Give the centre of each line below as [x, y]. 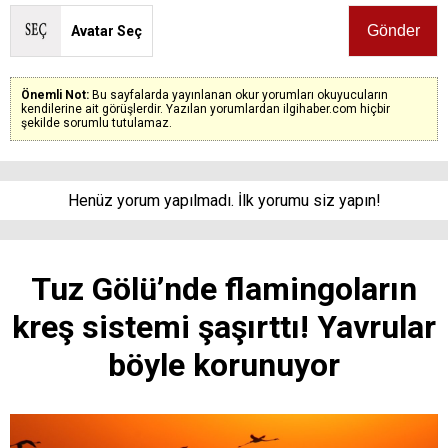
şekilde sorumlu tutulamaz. [96, 122]
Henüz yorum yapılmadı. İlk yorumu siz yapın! [224, 200]
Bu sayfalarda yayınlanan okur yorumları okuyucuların [240, 94]
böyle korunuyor [224, 364]
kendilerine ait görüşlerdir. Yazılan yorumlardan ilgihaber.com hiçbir [205, 108]
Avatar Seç [106, 30]
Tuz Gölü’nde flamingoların [224, 288]
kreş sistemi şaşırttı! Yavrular [224, 326]
